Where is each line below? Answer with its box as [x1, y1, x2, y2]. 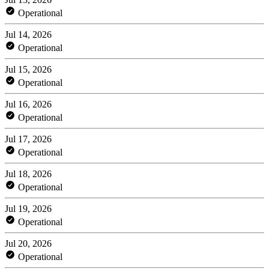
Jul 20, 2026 [5, 238, 52, 249]
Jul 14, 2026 [5, 29, 52, 40]
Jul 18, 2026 [5, 168, 52, 179]
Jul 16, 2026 [5, 98, 52, 109]
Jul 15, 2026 [5, 64, 52, 74]
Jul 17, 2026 [5, 133, 52, 144]
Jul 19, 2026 [5, 203, 52, 214]
